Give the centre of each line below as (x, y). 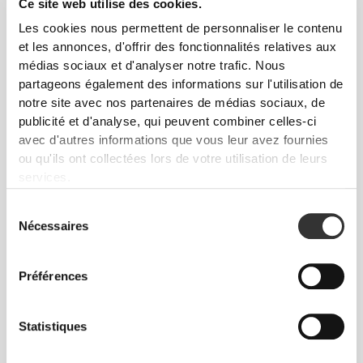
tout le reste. (181, 193)
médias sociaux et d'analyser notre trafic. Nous (152, 66)
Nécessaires (53, 226)
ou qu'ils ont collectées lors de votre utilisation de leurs (173, 159)
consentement (44, 249)
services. (45, 177)
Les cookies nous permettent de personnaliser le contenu (180, 28)
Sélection (30, 210)
